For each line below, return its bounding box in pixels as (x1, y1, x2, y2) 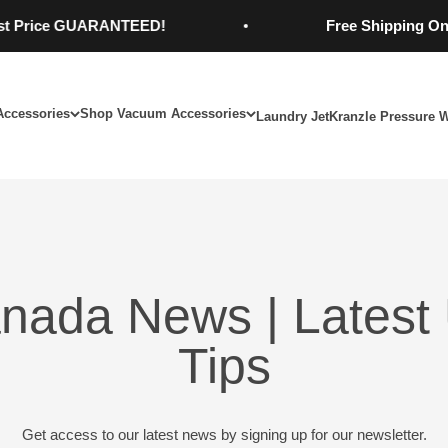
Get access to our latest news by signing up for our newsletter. (21, 426, 427, 443)
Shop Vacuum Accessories (79, 105, 246, 121)
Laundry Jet (255, 108, 329, 124)
